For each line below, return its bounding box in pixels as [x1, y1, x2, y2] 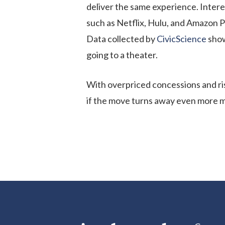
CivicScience [157, 33, 206, 44]
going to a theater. [86, 49, 159, 60]
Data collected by [86, 33, 157, 44]
